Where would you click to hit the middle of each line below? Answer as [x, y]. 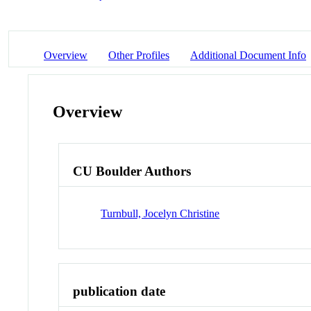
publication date [119, 291]
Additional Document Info [248, 55]
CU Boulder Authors [132, 171]
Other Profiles [139, 55]
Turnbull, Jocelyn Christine [160, 213]
